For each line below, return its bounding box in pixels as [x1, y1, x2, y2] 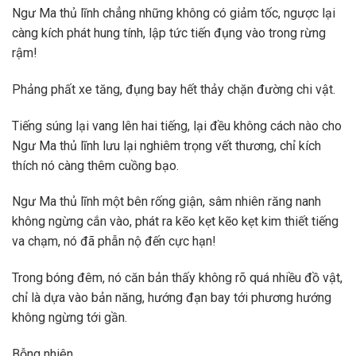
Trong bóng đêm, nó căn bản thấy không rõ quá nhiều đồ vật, [12, 270, 342, 286]
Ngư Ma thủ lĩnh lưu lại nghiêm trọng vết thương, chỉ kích [12, 137, 321, 153]
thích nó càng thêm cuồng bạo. [12, 157, 179, 173]
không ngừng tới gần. [12, 310, 127, 326]
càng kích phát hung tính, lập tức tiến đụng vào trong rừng [12, 25, 326, 41]
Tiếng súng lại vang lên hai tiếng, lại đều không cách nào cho [12, 118, 342, 133]
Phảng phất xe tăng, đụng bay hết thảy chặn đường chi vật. [12, 81, 335, 97]
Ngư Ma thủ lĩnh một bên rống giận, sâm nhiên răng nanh [12, 194, 321, 210]
